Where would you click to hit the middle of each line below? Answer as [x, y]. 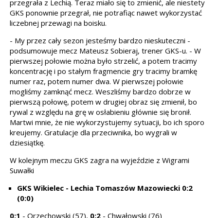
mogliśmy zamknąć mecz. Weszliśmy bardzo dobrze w [100, 91]
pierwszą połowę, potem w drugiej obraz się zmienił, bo [103, 101]
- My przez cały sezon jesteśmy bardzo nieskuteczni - [100, 40]
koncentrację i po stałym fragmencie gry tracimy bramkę [103, 71]
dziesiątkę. [27, 142]
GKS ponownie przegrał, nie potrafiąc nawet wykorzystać [106, 12]
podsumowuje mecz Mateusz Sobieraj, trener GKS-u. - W [105, 50]
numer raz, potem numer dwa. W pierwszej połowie [97, 81]
